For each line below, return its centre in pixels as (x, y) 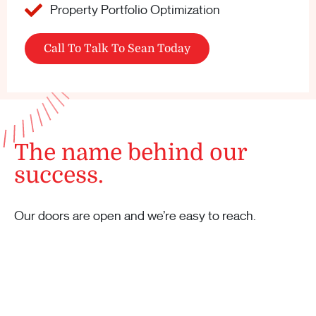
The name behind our (130, 153)
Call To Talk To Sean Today (117, 49)
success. (59, 175)
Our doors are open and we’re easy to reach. (135, 216)
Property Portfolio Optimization (135, 10)
